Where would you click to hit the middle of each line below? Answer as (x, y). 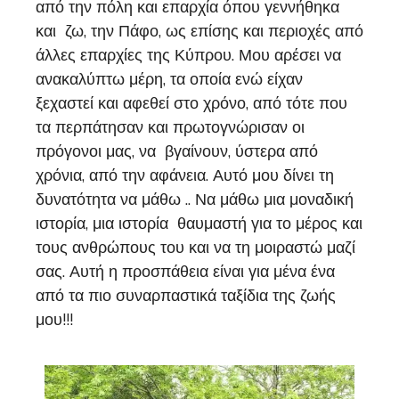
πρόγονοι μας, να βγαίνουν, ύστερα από (177, 152)
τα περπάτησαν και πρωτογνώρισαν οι (170, 128)
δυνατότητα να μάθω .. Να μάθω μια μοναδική (195, 200)
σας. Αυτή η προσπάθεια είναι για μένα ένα (185, 272)
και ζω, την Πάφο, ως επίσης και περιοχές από (199, 32)
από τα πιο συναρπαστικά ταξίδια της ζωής (186, 296)
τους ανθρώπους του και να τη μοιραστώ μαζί (195, 248)
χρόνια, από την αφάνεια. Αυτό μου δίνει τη (185, 176)
